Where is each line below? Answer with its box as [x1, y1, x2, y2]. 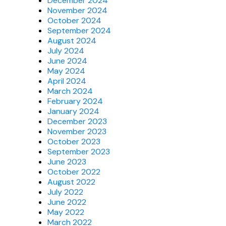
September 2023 [47, 146, 110, 157]
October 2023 [47, 136, 100, 147]
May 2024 [47, 65, 85, 76]
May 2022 [47, 206, 84, 217]
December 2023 [47, 116, 107, 127]
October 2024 [47, 15, 101, 26]
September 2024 [47, 25, 111, 36]
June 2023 [47, 156, 86, 167]
